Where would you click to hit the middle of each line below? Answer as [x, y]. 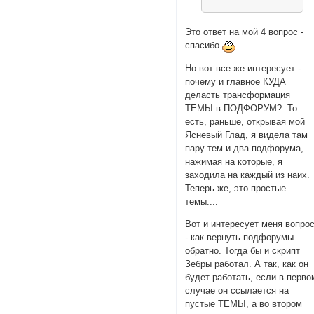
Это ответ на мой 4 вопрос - [245, 32]
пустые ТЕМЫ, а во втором [244, 304]
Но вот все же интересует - [243, 69]
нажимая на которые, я [234, 162]
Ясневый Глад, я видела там [247, 135]
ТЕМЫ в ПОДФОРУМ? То [241, 109]
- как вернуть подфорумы [240, 238]
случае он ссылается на [237, 291]
